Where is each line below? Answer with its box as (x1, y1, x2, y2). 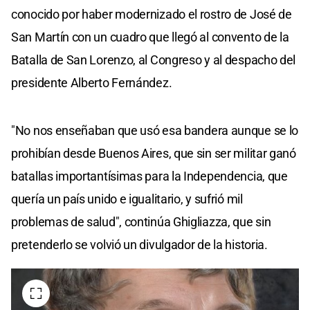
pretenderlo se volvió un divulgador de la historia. (11, 237, 268, 252)
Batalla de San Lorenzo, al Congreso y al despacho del (11, 52, 296, 67)
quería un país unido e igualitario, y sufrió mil (11, 191, 243, 206)
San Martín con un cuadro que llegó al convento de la (11, 29, 289, 44)
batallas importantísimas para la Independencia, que (11, 168, 288, 183)
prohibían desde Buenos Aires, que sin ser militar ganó (11, 145, 296, 161)
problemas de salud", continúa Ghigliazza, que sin (11, 214, 271, 229)
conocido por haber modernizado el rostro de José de (11, 6, 292, 21)
